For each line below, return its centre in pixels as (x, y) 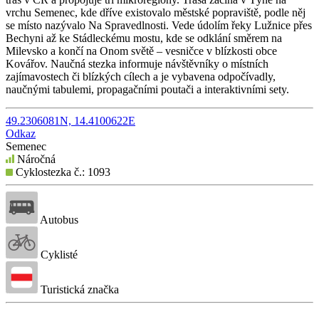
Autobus (58, 219)
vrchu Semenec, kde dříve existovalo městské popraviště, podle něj (156, 12)
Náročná (35, 159)
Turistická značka (78, 289)
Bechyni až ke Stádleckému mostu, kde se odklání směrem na (144, 38)
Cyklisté (58, 254)
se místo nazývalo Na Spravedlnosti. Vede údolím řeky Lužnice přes (159, 25)
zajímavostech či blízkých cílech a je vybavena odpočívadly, (141, 76)
